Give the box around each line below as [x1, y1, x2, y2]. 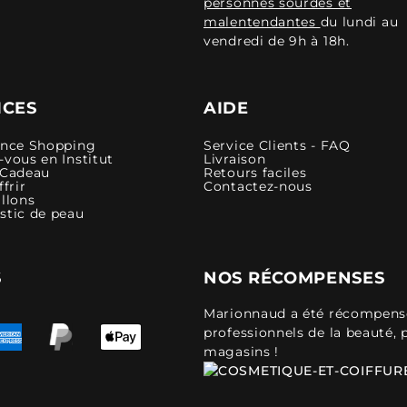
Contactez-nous [203, 177, 313, 194]
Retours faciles [203, 164, 307, 181]
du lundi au [320, 13, 399, 30]
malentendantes [203, 13, 321, 30]
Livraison [203, 150, 266, 167]
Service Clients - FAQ [203, 136, 351, 154]
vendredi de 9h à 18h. [203, 32, 350, 49]
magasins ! [203, 342, 279, 360]
